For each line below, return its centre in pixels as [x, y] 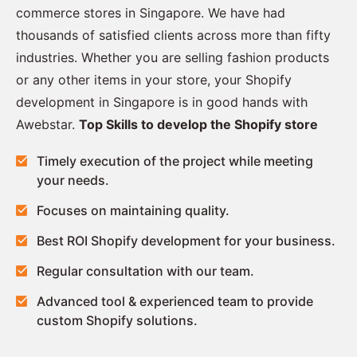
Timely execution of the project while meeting [175, 161]
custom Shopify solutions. [117, 320]
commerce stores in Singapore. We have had [151, 12]
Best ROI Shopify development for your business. [186, 240]
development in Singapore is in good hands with [162, 102]
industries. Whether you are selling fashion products [173, 57]
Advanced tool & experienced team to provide [175, 301]
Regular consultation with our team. [145, 271]
